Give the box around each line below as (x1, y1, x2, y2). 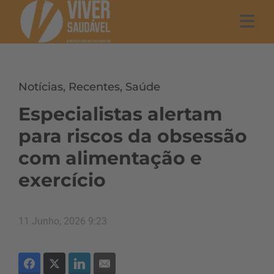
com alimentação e (18, 147, 202, 169)
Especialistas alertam (18, 103, 222, 125)
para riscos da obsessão (18, 125, 247, 147)
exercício (18, 169, 106, 191)
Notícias (18, 80, 63, 94)
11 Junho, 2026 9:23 (18, 215, 107, 227)
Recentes (68, 80, 120, 94)
